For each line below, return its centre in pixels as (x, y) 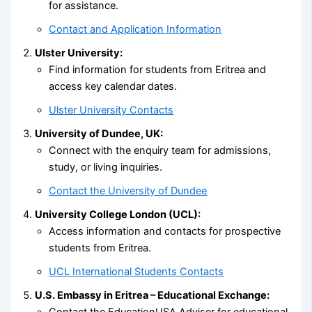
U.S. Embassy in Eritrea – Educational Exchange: (153, 295)
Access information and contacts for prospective (165, 231)
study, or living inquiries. (106, 167)
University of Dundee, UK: (99, 133)
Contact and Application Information (135, 29)
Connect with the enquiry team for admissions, (160, 150)
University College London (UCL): (118, 214)
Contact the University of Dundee (128, 190)
